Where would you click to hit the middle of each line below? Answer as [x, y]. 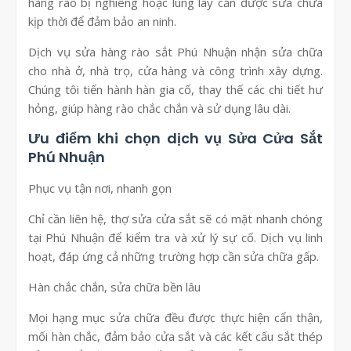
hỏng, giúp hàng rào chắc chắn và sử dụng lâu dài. [159, 109]
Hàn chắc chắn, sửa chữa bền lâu [114, 287]
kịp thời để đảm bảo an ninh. [102, 22]
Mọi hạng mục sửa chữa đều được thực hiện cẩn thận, [175, 318]
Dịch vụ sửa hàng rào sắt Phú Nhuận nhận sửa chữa [175, 52]
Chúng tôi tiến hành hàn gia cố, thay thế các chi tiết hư [175, 90]
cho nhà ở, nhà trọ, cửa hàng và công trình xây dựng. [175, 71]
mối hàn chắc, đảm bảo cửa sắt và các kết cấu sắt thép [175, 337]
